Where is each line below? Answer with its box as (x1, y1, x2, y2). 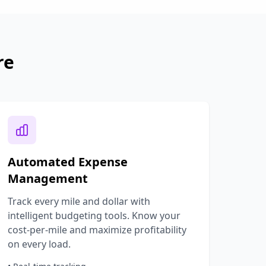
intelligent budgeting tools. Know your (8, 209, 181, 222)
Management (8, 170, 88, 186)
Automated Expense (8, 154, 128, 170)
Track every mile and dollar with (8, 195, 151, 208)
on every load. (8, 237, 71, 251)
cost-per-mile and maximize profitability (8, 223, 187, 236)
